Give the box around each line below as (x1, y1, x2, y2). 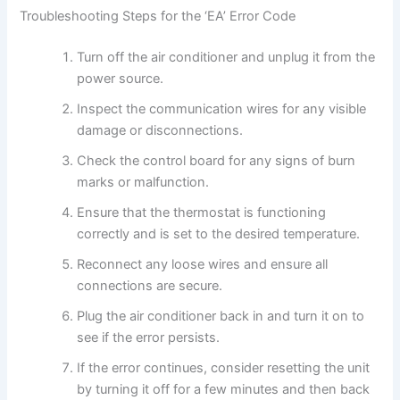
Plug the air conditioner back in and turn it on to (77, 307, 365, 324)
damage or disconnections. (77, 121, 244, 138)
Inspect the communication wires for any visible (77, 100, 367, 117)
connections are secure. (77, 277, 223, 294)
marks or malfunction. (77, 173, 210, 190)
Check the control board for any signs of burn (77, 152, 356, 169)
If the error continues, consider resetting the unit (77, 359, 371, 376)
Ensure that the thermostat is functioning (77, 204, 327, 221)
